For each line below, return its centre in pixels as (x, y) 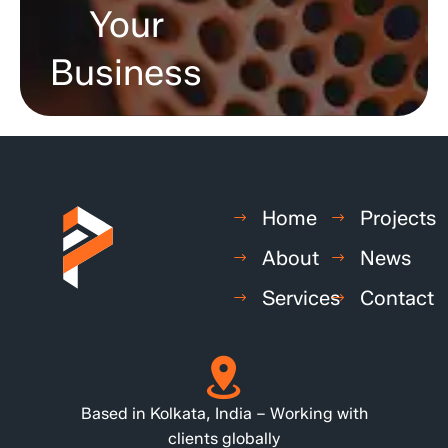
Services (301, 297)
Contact (396, 297)
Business (126, 71)
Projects (397, 217)
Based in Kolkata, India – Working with (224, 413)
